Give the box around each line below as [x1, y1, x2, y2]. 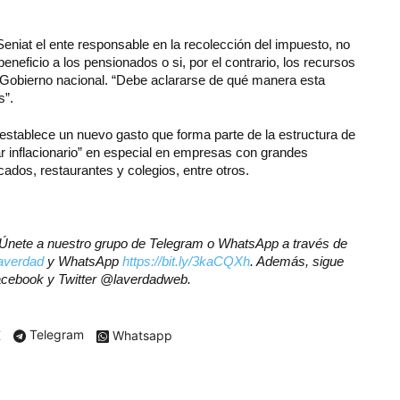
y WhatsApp [44, 253, 122, 269]
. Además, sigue [250, 253, 344, 269]
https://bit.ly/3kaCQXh [122, 253, 250, 269]
